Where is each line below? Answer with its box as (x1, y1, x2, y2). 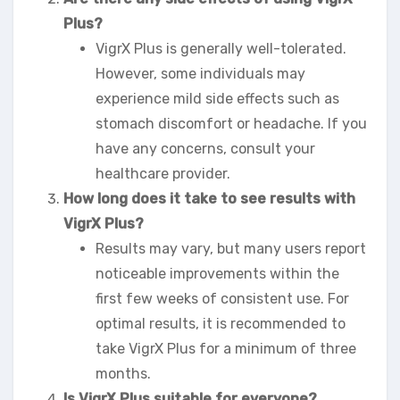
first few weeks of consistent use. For (96, 289, 349, 307)
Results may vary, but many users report (96, 239, 366, 257)
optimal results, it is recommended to (96, 314, 346, 332)
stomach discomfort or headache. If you (96, 114, 367, 132)
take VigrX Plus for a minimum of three (96, 339, 356, 357)
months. (96, 364, 151, 382)
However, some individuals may (96, 64, 305, 82)
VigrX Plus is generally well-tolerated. (96, 39, 346, 57)
